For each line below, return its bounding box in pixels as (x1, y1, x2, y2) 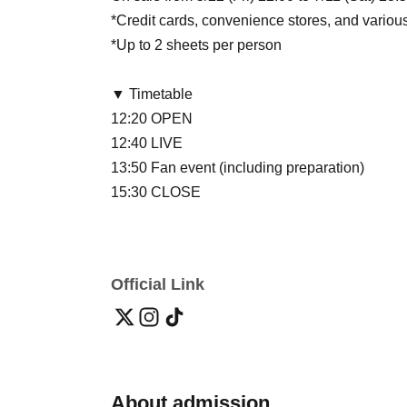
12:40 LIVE (111, 135, 183, 152)
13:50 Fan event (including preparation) (111, 160, 364, 176)
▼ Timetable (111, 86, 193, 103)
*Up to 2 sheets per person (111, 37, 282, 54)
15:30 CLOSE (111, 184, 201, 201)
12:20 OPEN (111, 111, 193, 127)
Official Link (111, 275, 204, 294)
